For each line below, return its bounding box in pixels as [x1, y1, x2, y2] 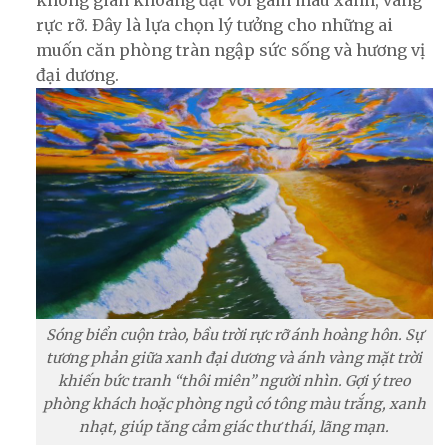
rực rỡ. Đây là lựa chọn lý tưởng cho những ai [35, 15, 393, 36]
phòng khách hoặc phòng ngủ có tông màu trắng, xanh [42, 395, 426, 414]
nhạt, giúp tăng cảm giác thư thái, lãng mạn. [79, 418, 390, 437]
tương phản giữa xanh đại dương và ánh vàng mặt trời [46, 349, 423, 368]
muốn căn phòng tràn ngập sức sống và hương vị [35, 40, 425, 61]
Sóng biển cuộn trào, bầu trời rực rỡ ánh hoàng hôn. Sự [45, 326, 423, 345]
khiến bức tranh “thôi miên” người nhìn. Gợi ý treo [58, 372, 411, 391]
